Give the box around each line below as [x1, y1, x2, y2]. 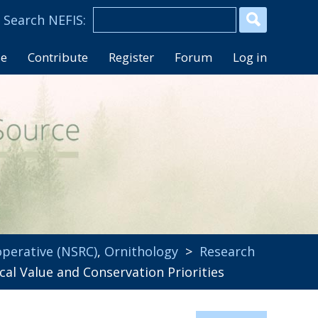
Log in [233, 49, 267, 65]
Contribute [28, 49, 88, 65]
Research [199, 243, 255, 260]
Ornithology [104, 243, 178, 260]
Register [109, 49, 154, 65]
